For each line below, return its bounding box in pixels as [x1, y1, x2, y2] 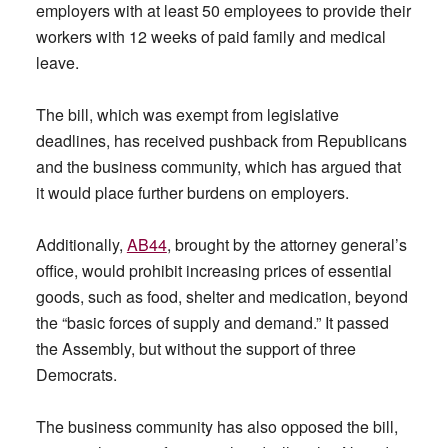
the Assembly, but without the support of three [35, 337, 356, 360]
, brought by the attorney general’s [166, 233, 407, 256]
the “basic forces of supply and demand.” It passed [35, 311, 389, 334]
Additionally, [35, 233, 127, 256]
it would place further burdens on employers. [35, 181, 349, 204]
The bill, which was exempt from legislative [35, 103, 339, 126]
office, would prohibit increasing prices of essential [35, 259, 392, 282]
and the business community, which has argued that [35, 155, 401, 178]
